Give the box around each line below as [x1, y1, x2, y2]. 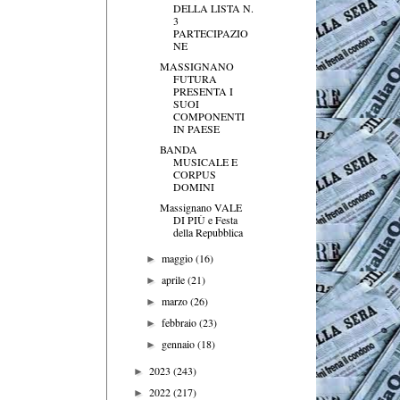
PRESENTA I [172, 83, 233, 98]
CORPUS [172, 166, 216, 181]
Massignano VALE [159, 199, 242, 214]
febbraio [162, 314, 200, 329]
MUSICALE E [172, 154, 237, 169]
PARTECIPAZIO [172, 25, 248, 40]
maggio [162, 250, 196, 265]
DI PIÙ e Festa [172, 212, 237, 227]
